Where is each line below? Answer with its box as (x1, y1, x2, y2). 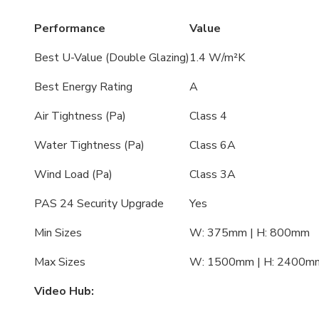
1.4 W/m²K (189, 50, 245, 66)
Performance (34, 21, 105, 37)
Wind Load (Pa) (34, 167, 113, 183)
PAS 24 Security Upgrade (34, 196, 164, 212)
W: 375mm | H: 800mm (189, 225, 310, 241)
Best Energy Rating (34, 79, 132, 95)
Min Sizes (34, 225, 82, 241)
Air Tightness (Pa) (34, 108, 126, 125)
